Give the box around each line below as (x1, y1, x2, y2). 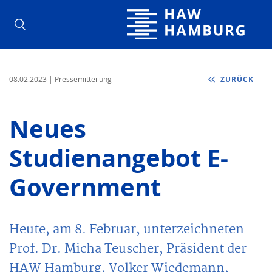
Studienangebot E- (9, 140, 228, 175)
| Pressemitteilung (49, 73, 112, 84)
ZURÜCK (218, 73, 254, 84)
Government (9, 169, 161, 204)
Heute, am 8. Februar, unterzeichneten (9, 219, 244, 240)
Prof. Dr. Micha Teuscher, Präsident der (9, 238, 246, 259)
